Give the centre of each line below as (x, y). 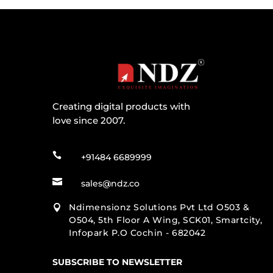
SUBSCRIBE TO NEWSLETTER (117, 262)
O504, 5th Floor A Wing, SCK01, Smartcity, (166, 220)
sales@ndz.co (111, 183)
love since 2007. (89, 120)
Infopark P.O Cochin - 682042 (137, 232)
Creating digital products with (121, 106)
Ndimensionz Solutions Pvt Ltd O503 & (159, 207)
